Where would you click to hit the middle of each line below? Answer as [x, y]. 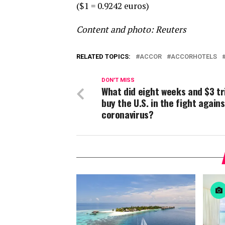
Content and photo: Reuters [131, 29]
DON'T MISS [118, 80]
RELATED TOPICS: [103, 57]
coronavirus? [128, 114]
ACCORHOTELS [194, 57]
